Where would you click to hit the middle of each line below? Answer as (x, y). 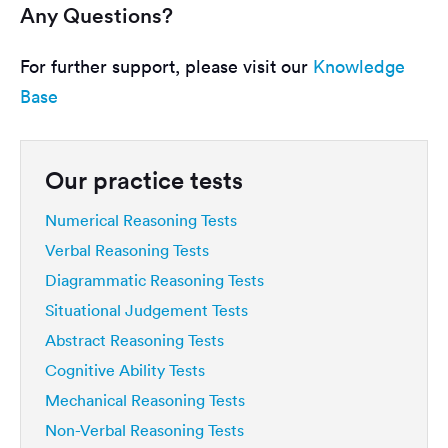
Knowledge (359, 67)
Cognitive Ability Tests (125, 370)
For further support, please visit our (166, 67)
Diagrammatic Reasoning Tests (154, 280)
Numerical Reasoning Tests (141, 220)
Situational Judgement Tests (146, 310)
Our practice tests (144, 180)
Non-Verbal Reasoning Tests (144, 430)
